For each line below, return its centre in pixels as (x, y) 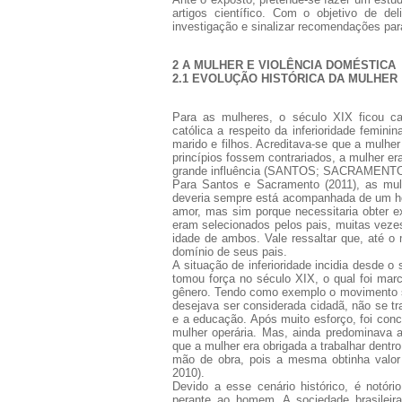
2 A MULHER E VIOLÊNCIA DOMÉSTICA (284, 65)
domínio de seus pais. (230, 251)
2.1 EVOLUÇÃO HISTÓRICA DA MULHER (285, 78)
